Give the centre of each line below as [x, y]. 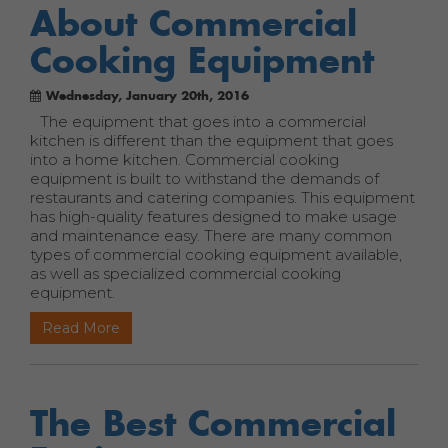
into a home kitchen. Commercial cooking [184, 159]
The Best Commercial [213, 423]
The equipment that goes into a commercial [203, 121]
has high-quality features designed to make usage [213, 216]
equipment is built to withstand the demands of [204, 178]
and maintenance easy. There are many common [211, 235]
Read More [81, 328]
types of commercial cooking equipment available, [216, 254]
